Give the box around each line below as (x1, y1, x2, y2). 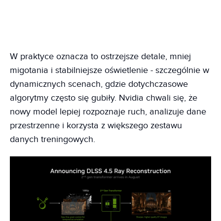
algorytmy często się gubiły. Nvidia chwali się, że (10, 92, 197, 103)
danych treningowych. (10, 134, 95, 145)
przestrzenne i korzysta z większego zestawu (10, 120, 182, 131)
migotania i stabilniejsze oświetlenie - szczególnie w (10, 65, 209, 75)
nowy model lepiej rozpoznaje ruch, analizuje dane (10, 106, 206, 117)
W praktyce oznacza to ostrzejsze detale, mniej (10, 51, 191, 62)
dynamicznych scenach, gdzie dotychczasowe (10, 78, 188, 89)
